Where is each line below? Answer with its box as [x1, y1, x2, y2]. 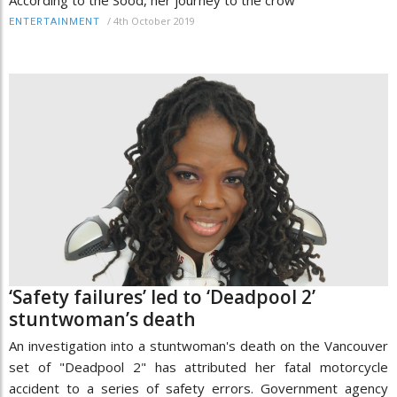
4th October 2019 [113, 13, 195, 27]
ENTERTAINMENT [9, 15, 100, 27]
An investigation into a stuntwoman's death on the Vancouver [9, 336, 388, 354]
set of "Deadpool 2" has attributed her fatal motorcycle [9, 357, 388, 376]
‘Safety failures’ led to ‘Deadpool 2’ [9, 284, 315, 309]
